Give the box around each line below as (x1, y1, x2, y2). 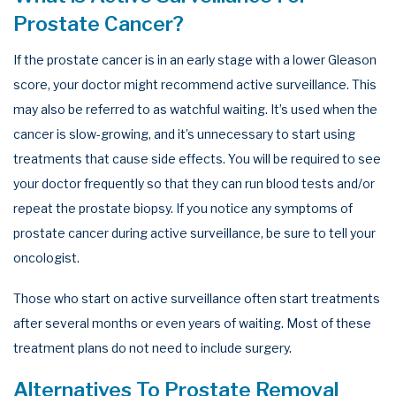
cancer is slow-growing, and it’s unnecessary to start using (13, 126, 355, 142)
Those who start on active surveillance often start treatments (13, 290, 380, 306)
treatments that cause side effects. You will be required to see (13, 151, 381, 167)
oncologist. (13, 250, 80, 266)
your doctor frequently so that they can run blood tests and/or (13, 176, 375, 192)
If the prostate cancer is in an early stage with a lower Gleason (13, 52, 377, 68)
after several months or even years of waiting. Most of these (13, 315, 371, 331)
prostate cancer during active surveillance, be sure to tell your (13, 225, 376, 241)
